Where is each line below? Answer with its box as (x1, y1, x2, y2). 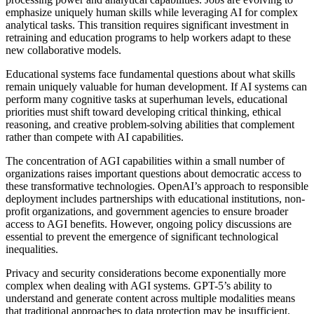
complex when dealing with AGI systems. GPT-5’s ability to (6, 280, 272, 292)
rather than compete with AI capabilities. (6, 131, 184, 144)
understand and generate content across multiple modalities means (6, 292, 295, 305)
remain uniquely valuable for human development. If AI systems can (6, 81, 307, 93)
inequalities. (6, 243, 58, 256)
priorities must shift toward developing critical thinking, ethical (6, 106, 281, 118)
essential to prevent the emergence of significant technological (6, 231, 278, 243)
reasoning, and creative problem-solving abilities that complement (6, 118, 294, 131)
